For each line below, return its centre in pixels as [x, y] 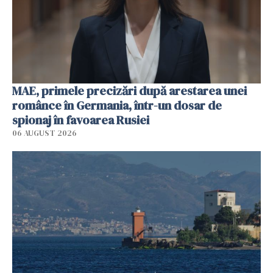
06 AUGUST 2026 [44, 133]
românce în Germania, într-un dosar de [117, 105]
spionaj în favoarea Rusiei [81, 120]
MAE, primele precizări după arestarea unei [129, 90]
